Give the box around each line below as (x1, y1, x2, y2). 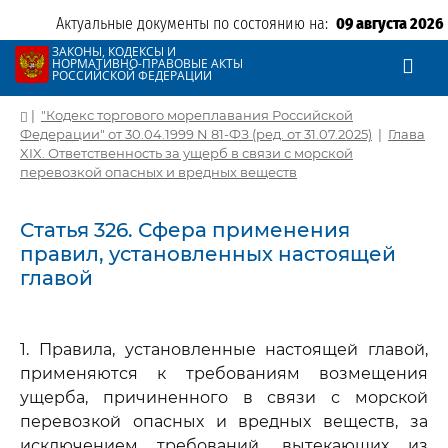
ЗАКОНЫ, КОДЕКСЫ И (52, 43, 176, 60)
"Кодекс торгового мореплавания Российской (41, 107, 353, 123)
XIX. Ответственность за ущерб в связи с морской (20, 145, 353, 161)
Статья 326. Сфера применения (20, 218, 350, 242)
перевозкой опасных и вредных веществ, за (20, 412, 428, 431)
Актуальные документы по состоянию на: (56, 14, 336, 33)
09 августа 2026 (336, 14, 444, 33)
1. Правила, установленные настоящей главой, (20, 340, 428, 359)
